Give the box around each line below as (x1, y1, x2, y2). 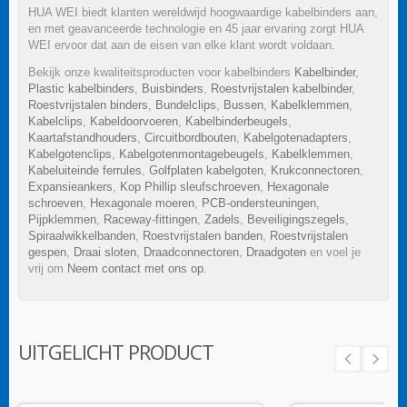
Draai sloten (74, 244, 136, 259)
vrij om (28, 261, 67, 275)
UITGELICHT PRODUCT (18, 337, 213, 365)
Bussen (223, 97, 263, 112)
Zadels (204, 212, 240, 226)
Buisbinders (142, 81, 203, 95)
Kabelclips (28, 114, 83, 128)
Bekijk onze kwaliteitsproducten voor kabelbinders (28, 65, 294, 79)
